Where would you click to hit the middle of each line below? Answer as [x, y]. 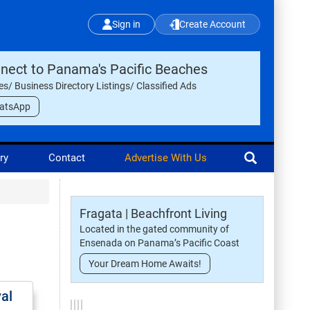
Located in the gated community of [154, 229]
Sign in [126, 24]
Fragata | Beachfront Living [153, 213]
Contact [66, 158]
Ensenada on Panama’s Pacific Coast [159, 243]
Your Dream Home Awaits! [145, 264]
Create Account [212, 24]
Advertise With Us [165, 158]
